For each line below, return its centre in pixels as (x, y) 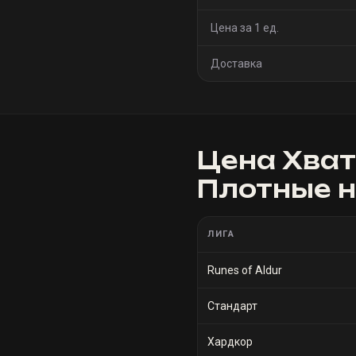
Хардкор (230, 342)
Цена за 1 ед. (245, 28)
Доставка (236, 64)
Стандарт (232, 306)
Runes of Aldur (245, 270)
